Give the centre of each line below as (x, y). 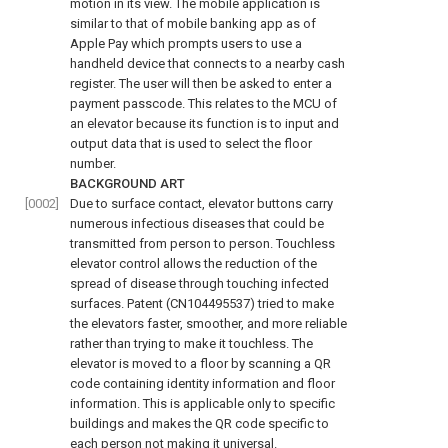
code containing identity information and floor (202, 383)
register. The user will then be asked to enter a (201, 83)
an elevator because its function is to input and (204, 123)
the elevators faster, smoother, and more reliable (208, 323)
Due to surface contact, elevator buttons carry (201, 203)
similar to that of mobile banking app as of (193, 23)
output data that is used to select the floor (191, 143)
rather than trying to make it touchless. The (191, 343)
